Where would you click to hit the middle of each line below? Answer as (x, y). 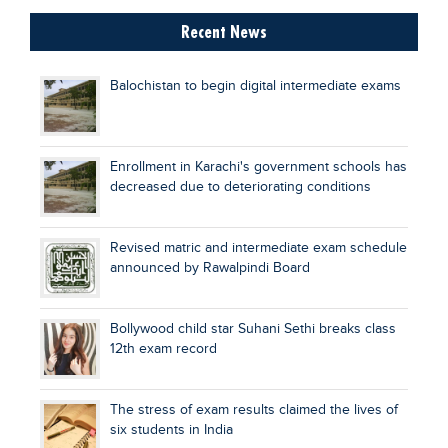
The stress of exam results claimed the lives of (254, 410)
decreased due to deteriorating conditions (240, 187)
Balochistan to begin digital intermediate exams (255, 86)
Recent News (224, 32)
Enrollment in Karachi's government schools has (258, 167)
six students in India (171, 430)
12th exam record (163, 349)
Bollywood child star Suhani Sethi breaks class (253, 329)
